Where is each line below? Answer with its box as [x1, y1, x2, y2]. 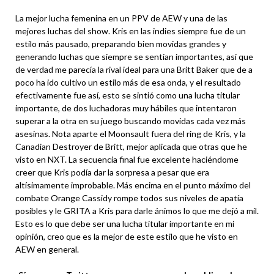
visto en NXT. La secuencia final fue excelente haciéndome [15, 154, 239, 165]
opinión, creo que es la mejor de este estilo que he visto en [15, 231, 238, 242]
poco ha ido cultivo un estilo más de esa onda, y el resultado [15, 77, 241, 87]
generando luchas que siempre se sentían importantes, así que [15, 51, 253, 62]
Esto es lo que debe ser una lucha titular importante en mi [15, 218, 234, 229]
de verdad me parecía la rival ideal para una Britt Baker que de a [15, 64, 253, 75]
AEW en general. [15, 244, 79, 254]
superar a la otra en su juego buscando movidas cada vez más [15, 116, 246, 126]
